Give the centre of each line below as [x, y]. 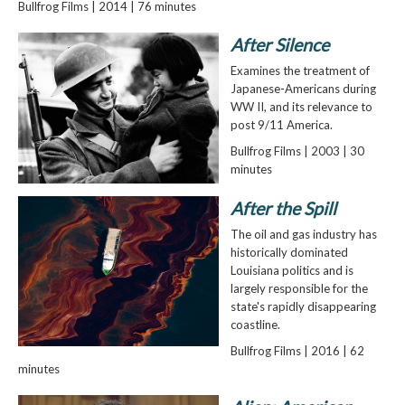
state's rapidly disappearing [303, 306]
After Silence [279, 45]
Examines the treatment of [300, 71]
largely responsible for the [299, 288]
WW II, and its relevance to [301, 107]
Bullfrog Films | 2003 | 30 [297, 151]
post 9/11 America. [281, 125]
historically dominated [289, 252]
